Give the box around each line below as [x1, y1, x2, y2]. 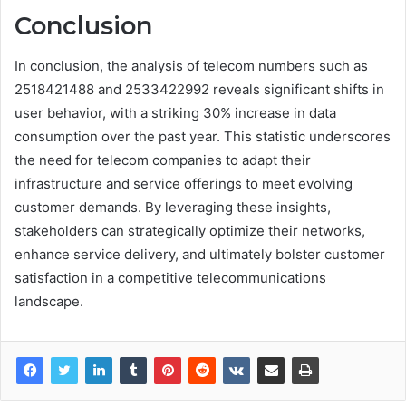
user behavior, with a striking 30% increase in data [14, 104, 336, 122]
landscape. [14, 293, 83, 311]
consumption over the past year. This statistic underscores [14, 128, 391, 146]
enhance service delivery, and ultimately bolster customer [14, 246, 385, 264]
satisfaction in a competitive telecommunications [14, 269, 326, 287]
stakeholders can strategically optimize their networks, [14, 222, 365, 240]
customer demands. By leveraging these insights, [14, 198, 331, 217]
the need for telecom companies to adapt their [14, 151, 311, 169]
